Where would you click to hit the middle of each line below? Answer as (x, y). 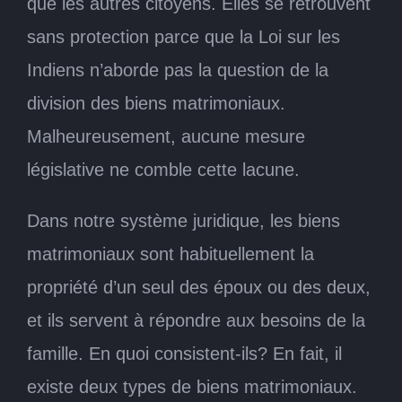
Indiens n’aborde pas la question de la (178, 70)
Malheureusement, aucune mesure (166, 136)
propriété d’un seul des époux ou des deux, (199, 287)
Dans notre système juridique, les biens (184, 220)
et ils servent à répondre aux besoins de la (196, 320)
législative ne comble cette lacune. (163, 169)
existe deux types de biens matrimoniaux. (192, 386)
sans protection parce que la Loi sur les (184, 36)
